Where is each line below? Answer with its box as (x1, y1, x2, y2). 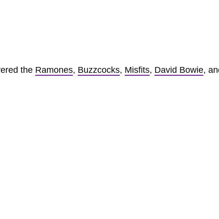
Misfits (125, 65, 150, 75)
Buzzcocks (78, 65, 120, 75)
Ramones (35, 65, 73, 75)
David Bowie (154, 65, 203, 75)
